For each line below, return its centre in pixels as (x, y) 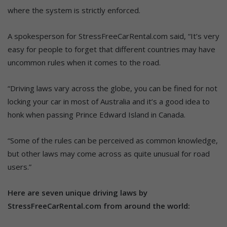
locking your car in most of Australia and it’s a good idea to (109, 101)
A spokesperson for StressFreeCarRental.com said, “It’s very (113, 36)
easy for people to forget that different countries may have (111, 49)
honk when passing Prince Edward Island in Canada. (97, 114)
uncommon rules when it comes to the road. (84, 62)
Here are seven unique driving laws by (78, 192)
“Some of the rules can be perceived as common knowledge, (113, 140)
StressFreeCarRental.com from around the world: (99, 205)
